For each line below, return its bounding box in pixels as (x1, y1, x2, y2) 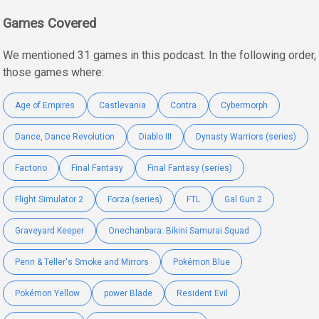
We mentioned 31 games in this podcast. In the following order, (3, 48, 316, 62)
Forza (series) (108, 194, 162, 204)
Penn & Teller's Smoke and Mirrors (15, 256, 149, 267)
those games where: (3, 65, 104, 79)
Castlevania (99, 100, 146, 110)
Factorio (15, 162, 47, 173)
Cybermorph (221, 100, 268, 110)
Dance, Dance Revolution (15, 131, 115, 142)
